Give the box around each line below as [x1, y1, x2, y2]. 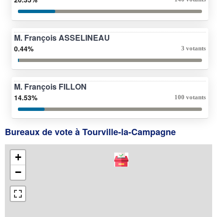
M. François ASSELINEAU [14, 31, 110, 43]
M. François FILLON [14, 80, 87, 92]
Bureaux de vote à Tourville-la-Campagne [5, 125, 176, 138]
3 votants [181, 44, 206, 52]
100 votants [174, 93, 206, 101]
